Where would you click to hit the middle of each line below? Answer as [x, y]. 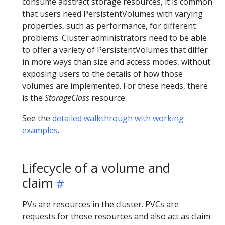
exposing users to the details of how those [102, 74]
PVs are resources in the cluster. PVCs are [100, 204]
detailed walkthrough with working [118, 118]
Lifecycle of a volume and [96, 167]
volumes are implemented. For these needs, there [115, 86]
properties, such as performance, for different [109, 25]
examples [40, 130]
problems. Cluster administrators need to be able [115, 37]
